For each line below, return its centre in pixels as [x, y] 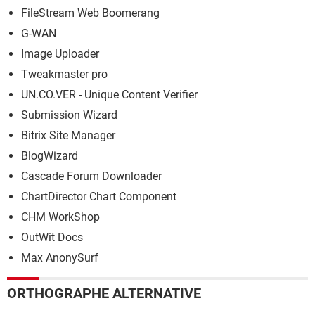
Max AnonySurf [60, 258]
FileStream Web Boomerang [90, 13]
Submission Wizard [69, 115]
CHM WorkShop [60, 217]
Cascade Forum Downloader [91, 176]
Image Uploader [60, 54]
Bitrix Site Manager [68, 135]
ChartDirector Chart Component [99, 197]
